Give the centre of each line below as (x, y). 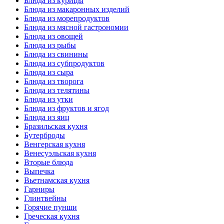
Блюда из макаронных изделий (77, 9)
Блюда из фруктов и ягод (66, 108)
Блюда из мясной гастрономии (76, 27)
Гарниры (39, 189)
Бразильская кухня (56, 126)
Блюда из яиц (47, 117)
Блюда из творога (54, 81)
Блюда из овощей (53, 36)
